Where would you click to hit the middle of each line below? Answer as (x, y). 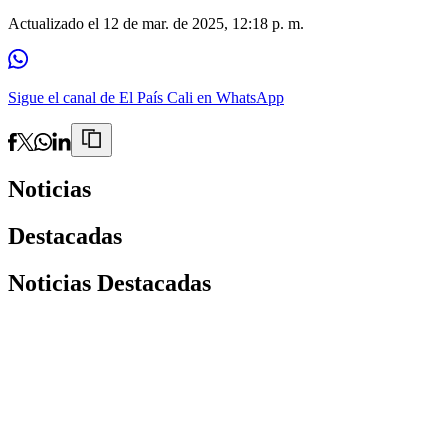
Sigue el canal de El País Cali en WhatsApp (146, 97)
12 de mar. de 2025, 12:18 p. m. (203, 23)
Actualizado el (55, 23)
